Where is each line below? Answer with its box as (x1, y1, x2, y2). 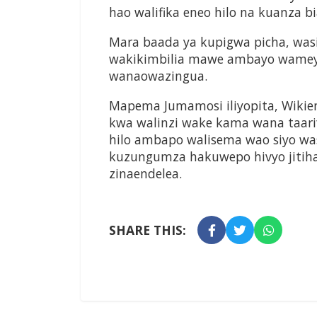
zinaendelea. (109, 165, 182, 183)
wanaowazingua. (109, 67, 207, 85)
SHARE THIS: (109, 221, 186, 239)
